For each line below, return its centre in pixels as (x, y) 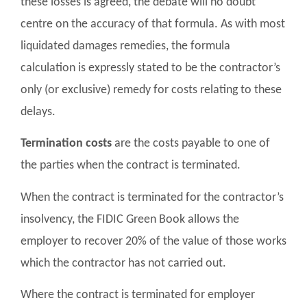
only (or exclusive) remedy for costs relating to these (151, 90)
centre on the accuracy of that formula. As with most (153, 25)
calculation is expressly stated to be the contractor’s (150, 69)
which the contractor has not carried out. (123, 263)
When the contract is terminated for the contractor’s (152, 197)
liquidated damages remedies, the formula (125, 47)
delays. (38, 112)
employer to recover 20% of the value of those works (153, 241)
